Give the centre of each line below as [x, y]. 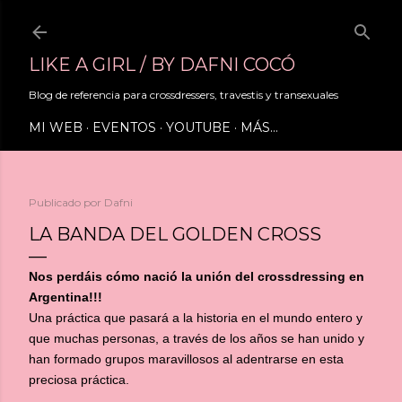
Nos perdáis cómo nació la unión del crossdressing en [197, 276]
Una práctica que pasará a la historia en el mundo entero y [196, 318]
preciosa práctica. [79, 380]
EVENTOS [124, 127]
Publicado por [66, 202]
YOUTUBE [198, 127]
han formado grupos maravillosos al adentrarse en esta [186, 359]
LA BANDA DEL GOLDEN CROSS [175, 234]
